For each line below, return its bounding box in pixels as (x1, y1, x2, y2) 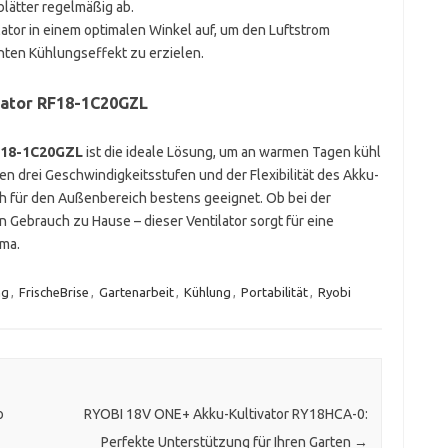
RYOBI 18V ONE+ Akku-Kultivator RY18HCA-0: (83, 406, 368, 423)
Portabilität (240, 284, 308, 299)
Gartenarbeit (98, 284, 174, 299)
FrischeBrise (18, 284, 89, 299)
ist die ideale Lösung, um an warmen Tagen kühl (82, 143, 381, 160)
